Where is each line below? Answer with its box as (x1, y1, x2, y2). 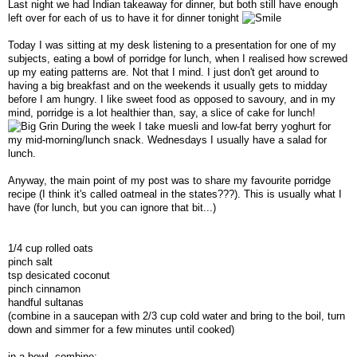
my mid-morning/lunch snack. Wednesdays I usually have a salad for (8, 134, 327, 147)
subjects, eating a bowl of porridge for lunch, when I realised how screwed (8, 53, 347, 65)
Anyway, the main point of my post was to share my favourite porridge (8, 175, 331, 187)
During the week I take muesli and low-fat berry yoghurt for (58, 120, 331, 133)
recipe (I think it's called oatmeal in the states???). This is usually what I (8, 188, 342, 201)
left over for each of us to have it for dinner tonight (8, 12, 242, 25)
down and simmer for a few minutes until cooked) (8, 324, 234, 336)
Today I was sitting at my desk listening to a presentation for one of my (8, 39, 336, 52)
